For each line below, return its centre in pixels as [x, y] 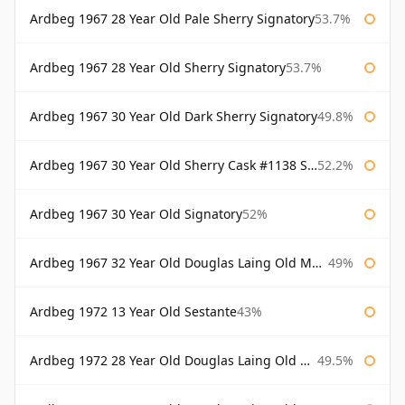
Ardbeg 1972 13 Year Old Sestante [133, 312]
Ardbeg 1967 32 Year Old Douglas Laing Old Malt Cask [171, 263]
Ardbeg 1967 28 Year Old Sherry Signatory [158, 68]
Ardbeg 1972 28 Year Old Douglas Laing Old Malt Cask [165, 361]
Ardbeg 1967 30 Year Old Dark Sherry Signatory [174, 117]
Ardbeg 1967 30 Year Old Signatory [136, 214]
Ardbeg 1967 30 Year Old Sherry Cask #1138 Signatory [169, 165]
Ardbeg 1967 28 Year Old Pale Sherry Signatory [172, 19]
